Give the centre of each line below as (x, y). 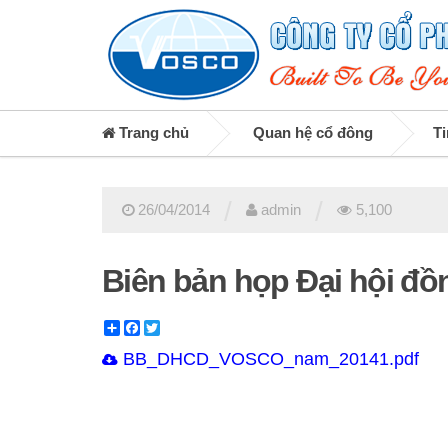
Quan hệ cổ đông (313, 133)
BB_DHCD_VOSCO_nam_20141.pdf (268, 358)
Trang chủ (152, 133)
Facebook (172, 327)
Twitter (181, 327)
